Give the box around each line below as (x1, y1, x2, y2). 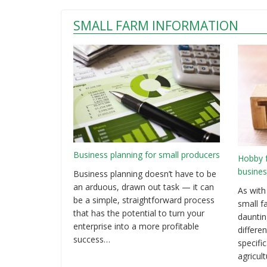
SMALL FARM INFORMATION (73, 17, 238, 34)
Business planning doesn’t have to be (73, 167, 216, 179)
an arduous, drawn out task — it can (73, 181, 214, 193)
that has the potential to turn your (73, 207, 204, 219)
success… (73, 233, 110, 245)
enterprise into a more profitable (73, 220, 199, 232)
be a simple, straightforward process (73, 194, 215, 206)
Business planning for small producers (73, 148, 220, 160)
